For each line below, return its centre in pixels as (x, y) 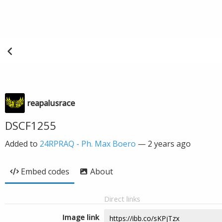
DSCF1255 (31, 125)
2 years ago (169, 144)
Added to (22, 144)
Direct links (122, 199)
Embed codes (45, 171)
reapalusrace (51, 103)
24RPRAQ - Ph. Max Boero (88, 144)
